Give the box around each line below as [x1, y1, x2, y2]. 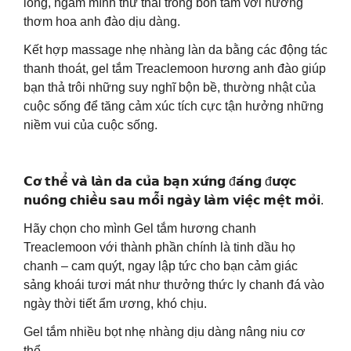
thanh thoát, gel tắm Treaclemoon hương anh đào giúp [24, 62, 326, 75]
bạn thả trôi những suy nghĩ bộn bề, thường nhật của [24, 81, 316, 94]
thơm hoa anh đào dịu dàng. [24, 15, 180, 28]
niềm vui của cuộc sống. [24, 118, 157, 132]
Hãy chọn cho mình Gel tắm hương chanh [24, 222, 256, 235]
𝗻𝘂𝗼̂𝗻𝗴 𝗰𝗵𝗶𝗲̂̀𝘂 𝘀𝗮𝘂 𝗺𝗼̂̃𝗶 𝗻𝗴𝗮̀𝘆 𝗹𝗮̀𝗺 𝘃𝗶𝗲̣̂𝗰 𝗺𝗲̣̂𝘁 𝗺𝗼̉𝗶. [24, 194, 324, 207]
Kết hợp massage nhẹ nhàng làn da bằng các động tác [24, 43, 327, 56]
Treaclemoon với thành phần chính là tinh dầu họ [24, 241, 295, 254]
